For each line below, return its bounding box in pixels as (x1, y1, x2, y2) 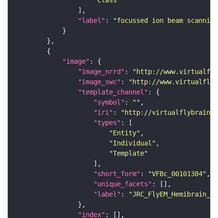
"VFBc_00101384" (148, 170, 206, 178)
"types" (93, 119, 121, 127)
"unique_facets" (93, 180, 152, 188)
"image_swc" (78, 78, 121, 86)
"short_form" (93, 170, 140, 178)
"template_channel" (78, 88, 148, 96)
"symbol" (93, 98, 125, 107)
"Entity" (109, 129, 140, 137)
